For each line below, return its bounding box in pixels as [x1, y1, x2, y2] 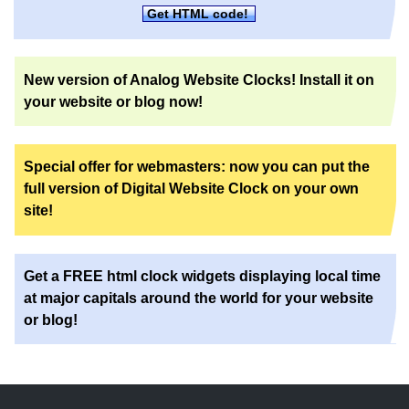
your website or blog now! [24, 93, 203, 110]
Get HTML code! [147, 6, 249, 22]
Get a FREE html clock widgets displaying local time [24, 268, 381, 285]
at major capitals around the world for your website [24, 290, 373, 307]
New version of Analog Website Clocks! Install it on [24, 71, 374, 88]
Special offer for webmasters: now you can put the [24, 159, 370, 175]
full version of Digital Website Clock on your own [24, 181, 359, 197]
